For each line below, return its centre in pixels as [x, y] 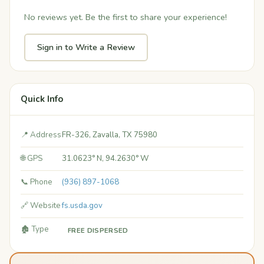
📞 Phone [37, 182]
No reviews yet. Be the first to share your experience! [126, 17]
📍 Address [41, 135]
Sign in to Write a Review [86, 47]
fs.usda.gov [82, 206]
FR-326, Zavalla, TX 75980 [110, 135]
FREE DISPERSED [98, 231]
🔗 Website [41, 206]
